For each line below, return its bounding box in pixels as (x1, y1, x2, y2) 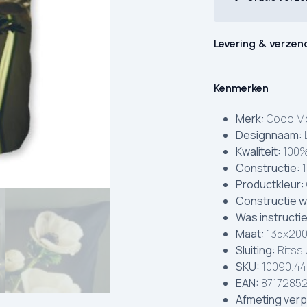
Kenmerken (214, 82, 269, 95)
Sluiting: (236, 243, 275, 258)
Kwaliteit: (236, 144, 281, 159)
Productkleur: (236, 177, 304, 192)
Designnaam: (236, 127, 302, 143)
